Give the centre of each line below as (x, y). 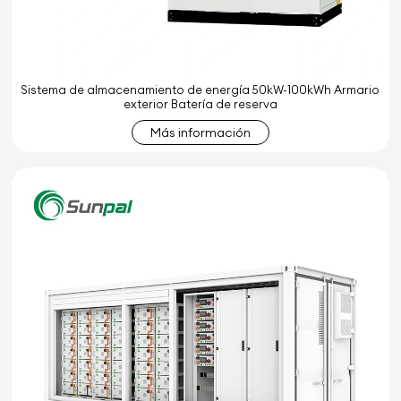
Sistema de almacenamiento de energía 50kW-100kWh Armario (200, 89)
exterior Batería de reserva (200, 103)
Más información (200, 132)
